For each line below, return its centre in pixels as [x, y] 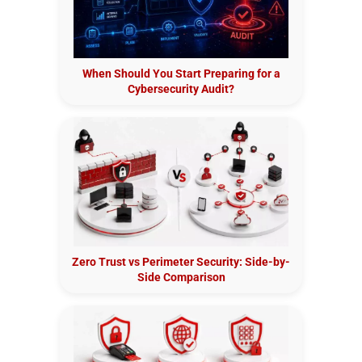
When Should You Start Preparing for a [181, 73]
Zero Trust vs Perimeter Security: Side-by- [181, 261]
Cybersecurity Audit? [181, 88]
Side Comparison [181, 277]
